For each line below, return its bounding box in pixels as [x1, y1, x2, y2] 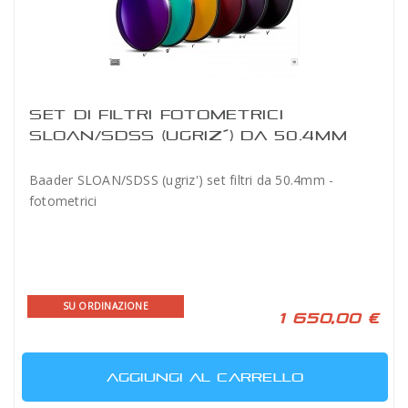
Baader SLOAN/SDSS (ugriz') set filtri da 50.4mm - [29, 171, 334, 189]
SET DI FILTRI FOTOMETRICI [29, 107, 284, 122]
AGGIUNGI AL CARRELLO [106, 370, 304, 384]
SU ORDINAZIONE [62, 300, 148, 312]
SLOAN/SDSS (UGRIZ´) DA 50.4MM [29, 127, 348, 143]
